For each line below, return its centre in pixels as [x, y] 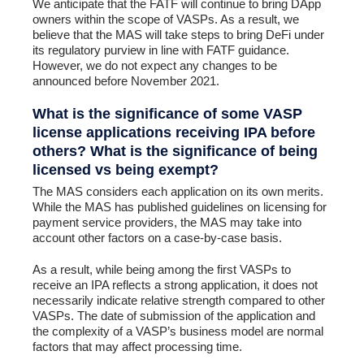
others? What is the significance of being [175, 151]
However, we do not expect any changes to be [155, 65]
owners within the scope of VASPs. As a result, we [166, 19]
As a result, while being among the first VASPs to [162, 270]
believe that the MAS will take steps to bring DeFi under [178, 34]
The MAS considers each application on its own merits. [178, 192]
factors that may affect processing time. [137, 347]
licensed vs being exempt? [126, 169]
